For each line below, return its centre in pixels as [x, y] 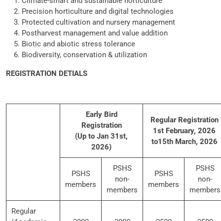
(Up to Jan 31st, [101, 136]
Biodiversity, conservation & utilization [84, 55]
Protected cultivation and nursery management [98, 22]
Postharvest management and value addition [95, 33]
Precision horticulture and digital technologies [98, 11]
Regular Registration [184, 120]
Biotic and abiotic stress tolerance [78, 44]
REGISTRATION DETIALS [47, 73]
